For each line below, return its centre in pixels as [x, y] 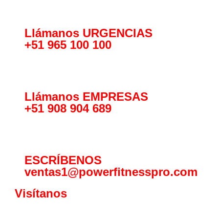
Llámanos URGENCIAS [88, 33]
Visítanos [41, 194]
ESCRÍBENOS [63, 160]
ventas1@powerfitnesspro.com [111, 172]
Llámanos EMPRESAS [86, 97]
